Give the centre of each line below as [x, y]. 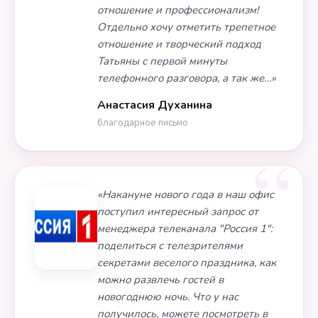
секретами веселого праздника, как [187, 263]
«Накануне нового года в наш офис [186, 194]
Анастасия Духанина [155, 105]
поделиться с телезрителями [170, 246]
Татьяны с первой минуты [162, 61]
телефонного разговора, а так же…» [187, 78]
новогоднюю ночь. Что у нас [168, 297]
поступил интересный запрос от [178, 212]
